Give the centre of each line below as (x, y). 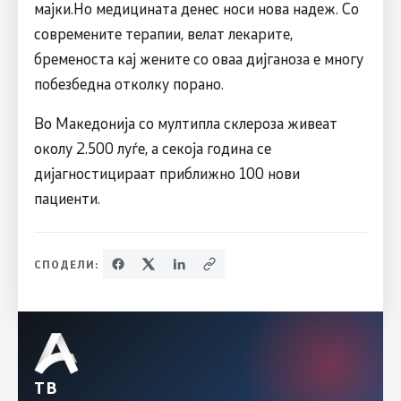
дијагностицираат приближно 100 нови (166, 173)
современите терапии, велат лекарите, (163, 34)
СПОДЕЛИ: (66, 264)
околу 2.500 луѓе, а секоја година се (152, 148)
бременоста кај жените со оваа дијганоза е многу (198, 59)
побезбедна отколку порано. (128, 84)
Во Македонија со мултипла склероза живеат (185, 123)
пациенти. (67, 198)
